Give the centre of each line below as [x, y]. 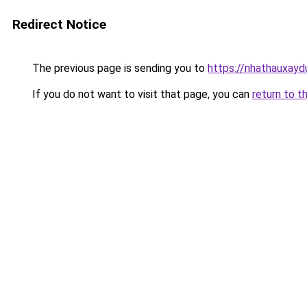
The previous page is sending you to [119, 68]
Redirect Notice [59, 24]
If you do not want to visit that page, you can [141, 94]
